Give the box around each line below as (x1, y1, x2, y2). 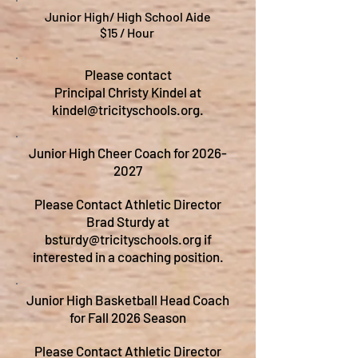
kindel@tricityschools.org (52, 101, 200, 117)
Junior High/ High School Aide (45, 9, 211, 24)
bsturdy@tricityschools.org (44, 231, 201, 247)
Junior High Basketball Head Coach (26, 292, 229, 308)
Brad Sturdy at (86, 213, 169, 229)
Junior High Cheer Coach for (29, 145, 192, 161)
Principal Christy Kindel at (54, 84, 201, 100)
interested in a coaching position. (32, 249, 224, 265)
